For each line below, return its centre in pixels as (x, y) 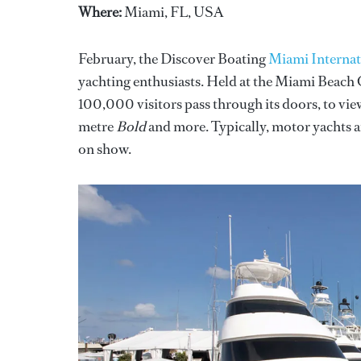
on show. (105, 149)
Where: (101, 12)
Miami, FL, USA (174, 12)
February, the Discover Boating (173, 58)
